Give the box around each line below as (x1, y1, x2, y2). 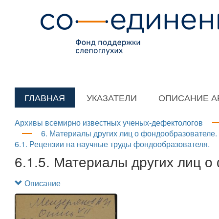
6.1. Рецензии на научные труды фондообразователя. (15, 138, 210, 150)
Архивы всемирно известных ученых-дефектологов (15, 117, 203, 128)
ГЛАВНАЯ (24, 91, 65, 104)
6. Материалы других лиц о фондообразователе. (41, 128, 217, 139)
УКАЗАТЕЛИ (87, 91, 137, 104)
